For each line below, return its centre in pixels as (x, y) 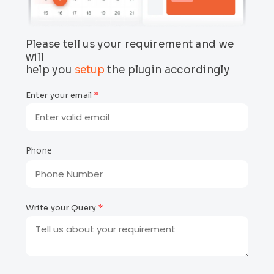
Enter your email (60, 95)
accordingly (195, 70)
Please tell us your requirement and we (130, 45)
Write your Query (62, 208)
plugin (145, 70)
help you (50, 70)
